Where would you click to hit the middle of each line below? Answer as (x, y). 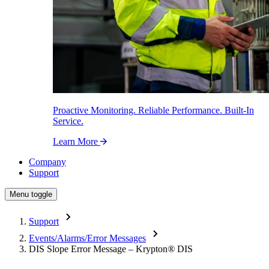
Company (47, 162)
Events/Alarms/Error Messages (87, 238)
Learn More (77, 141)
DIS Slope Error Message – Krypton (98, 249)
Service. (68, 121)
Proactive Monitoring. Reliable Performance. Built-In (153, 110)
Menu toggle (31, 194)
